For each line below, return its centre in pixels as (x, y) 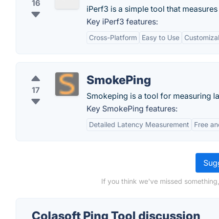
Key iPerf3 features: (122, 22)
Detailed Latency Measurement (139, 124)
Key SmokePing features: (132, 109)
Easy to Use (161, 37)
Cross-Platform (113, 37)
